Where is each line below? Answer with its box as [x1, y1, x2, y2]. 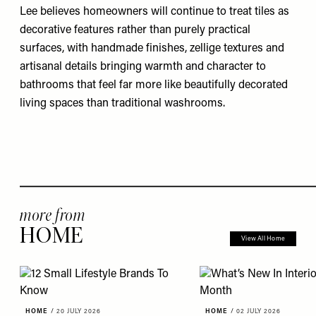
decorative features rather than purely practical [20, 24, 250, 36]
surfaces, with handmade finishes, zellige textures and [20, 42, 284, 54]
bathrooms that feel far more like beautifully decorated [20, 79, 288, 91]
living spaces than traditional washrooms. [20, 97, 225, 109]
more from [20, 205, 85, 226]
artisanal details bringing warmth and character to [20, 61, 266, 73]
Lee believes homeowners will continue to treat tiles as [20, 6, 289, 18]
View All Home [241, 236, 285, 243]
